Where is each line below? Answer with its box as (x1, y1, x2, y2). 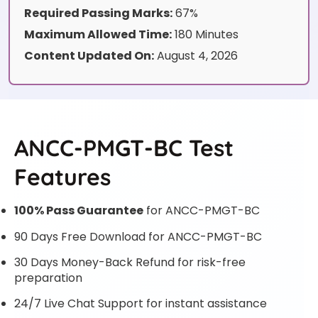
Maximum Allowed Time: (24, 26, 172, 43)
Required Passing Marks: (24, 5, 172, 22)
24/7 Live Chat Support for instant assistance (14, 295, 267, 312)
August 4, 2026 (154, 48, 238, 65)
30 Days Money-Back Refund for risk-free (14, 253, 246, 270)
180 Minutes (172, 26, 238, 43)
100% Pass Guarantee (14, 202, 143, 219)
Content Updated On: (24, 48, 154, 65)
